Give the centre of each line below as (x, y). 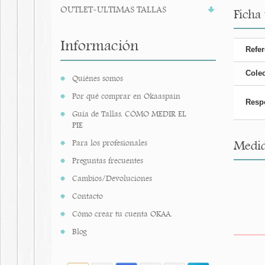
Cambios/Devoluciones (112, 178)
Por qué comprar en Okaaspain (126, 96)
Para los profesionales (110, 143)
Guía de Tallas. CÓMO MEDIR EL (129, 114)
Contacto (88, 196)
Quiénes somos (98, 78)
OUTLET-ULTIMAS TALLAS (113, 9)
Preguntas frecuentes (108, 161)
